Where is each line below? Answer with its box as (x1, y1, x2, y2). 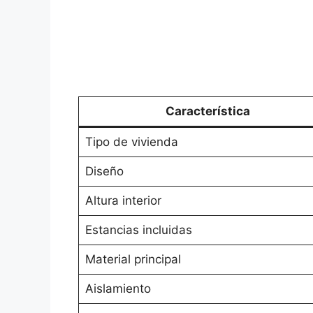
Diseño (85, 164, 124, 179)
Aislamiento (85, 282, 151, 296)
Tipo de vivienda (85, 135, 178, 150)
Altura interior (85, 194, 161, 208)
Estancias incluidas (85, 223, 192, 238)
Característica (165, 104, 250, 119)
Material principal (85, 252, 181, 267)
